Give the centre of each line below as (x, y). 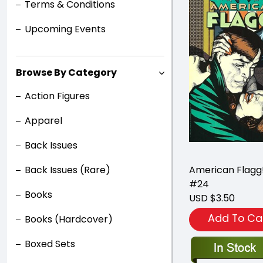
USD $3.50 (212, 198)
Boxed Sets (50, 244)
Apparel (43, 121)
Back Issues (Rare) (68, 170)
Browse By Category (66, 73)
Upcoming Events (65, 29)
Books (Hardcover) (69, 219)
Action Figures (57, 96)
